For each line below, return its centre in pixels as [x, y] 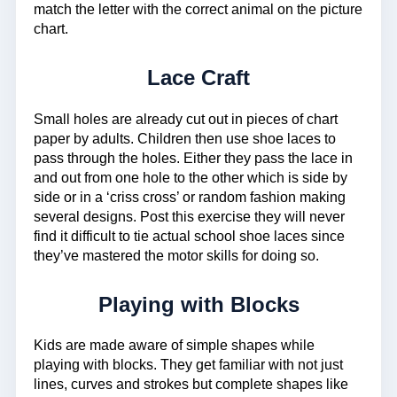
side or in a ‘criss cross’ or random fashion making [190, 197]
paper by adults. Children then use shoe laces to [185, 138]
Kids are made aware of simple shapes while [174, 346]
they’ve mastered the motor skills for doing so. [176, 255]
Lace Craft [198, 78]
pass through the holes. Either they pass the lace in [193, 158]
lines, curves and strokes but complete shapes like [191, 385]
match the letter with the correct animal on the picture [198, 9]
